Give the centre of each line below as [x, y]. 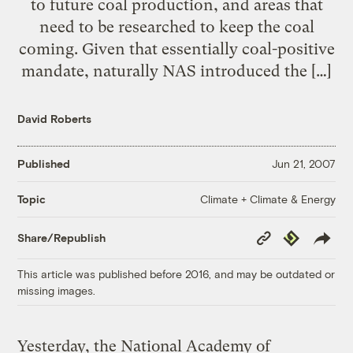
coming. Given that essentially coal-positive [176, 48]
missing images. [57, 290]
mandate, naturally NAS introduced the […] [176, 71]
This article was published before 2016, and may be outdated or [176, 273]
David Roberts [55, 118]
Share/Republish [62, 238]
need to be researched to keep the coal [176, 26]
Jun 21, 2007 [303, 164]
